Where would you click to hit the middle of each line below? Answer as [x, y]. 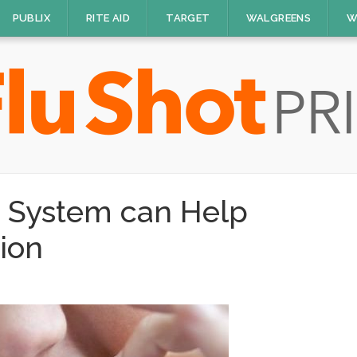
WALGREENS [279, 18]
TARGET [188, 18]
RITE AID [108, 18]
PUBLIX [31, 18]
